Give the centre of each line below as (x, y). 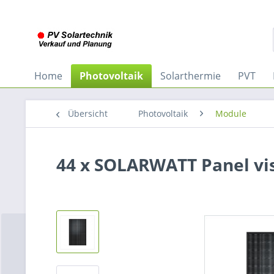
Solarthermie (191, 76)
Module (231, 113)
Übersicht (88, 113)
